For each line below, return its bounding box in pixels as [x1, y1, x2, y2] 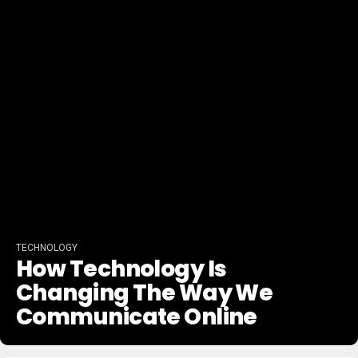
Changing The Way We [16, 277, 273, 308]
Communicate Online [16, 301, 257, 332]
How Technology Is [16, 253, 227, 284]
